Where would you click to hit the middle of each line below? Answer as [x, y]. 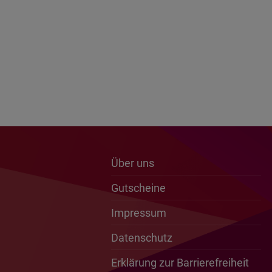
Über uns [132, 163]
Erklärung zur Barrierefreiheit [180, 262]
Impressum [138, 212]
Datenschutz [141, 237]
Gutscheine [138, 188]
